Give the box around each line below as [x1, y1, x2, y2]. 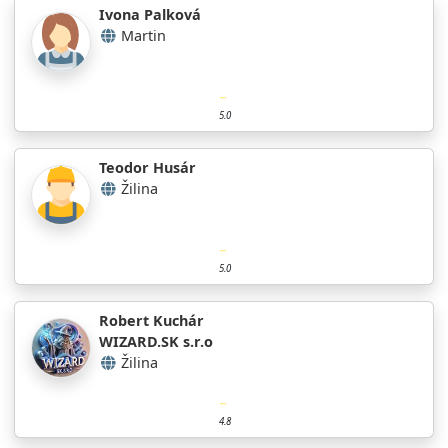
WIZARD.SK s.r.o [99, 331, 213, 351]
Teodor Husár [99, 157, 196, 177]
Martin [121, 25, 166, 45]
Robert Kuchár [99, 310, 204, 330]
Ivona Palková [99, 4, 201, 24]
